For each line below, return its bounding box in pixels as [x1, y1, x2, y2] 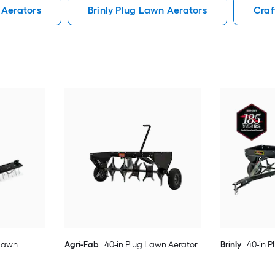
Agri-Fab [64, 239, 99, 250]
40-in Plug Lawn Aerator [104, 239, 198, 250]
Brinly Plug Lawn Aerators [87, 4, 207, 16]
